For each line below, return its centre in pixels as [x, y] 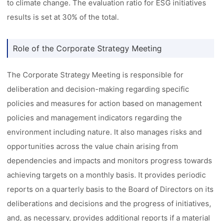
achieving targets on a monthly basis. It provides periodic [107, 175]
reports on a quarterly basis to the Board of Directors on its [110, 189]
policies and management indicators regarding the [95, 118]
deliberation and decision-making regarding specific [98, 89]
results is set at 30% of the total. [63, 17]
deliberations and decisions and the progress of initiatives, [109, 203]
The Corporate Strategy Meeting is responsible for [95, 75]
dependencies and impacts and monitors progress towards [110, 161]
